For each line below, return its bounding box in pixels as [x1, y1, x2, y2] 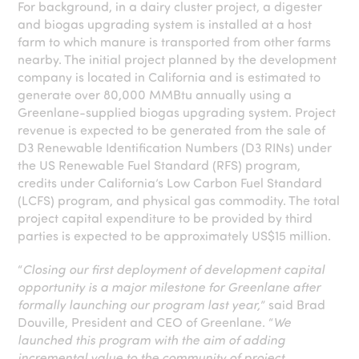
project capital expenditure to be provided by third [18, 209, 313, 226]
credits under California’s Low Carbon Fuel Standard [18, 174, 323, 191]
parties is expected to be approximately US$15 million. [18, 227, 332, 244]
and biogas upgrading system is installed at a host [18, 15, 313, 32]
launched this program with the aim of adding [18, 331, 286, 348]
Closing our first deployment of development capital [22, 260, 325, 277]
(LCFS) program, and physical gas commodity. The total [18, 192, 341, 208]
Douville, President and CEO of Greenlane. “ [18, 313, 274, 330]
